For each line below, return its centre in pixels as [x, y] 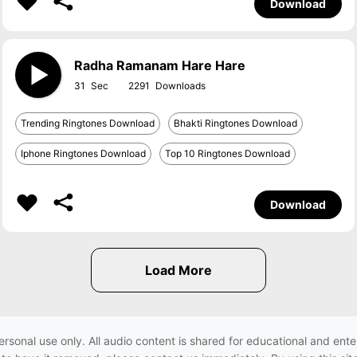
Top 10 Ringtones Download [228, 153]
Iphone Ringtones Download [84, 153]
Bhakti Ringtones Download [236, 123]
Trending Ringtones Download [88, 123]
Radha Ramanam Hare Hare [160, 65]
